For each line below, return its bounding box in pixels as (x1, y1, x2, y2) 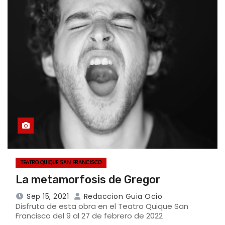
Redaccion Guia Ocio (81, 191, 162, 201)
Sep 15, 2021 (27, 191, 69, 201)
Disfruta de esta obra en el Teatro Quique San (16, 200, 188, 211)
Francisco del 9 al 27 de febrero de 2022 (16, 210, 163, 221)
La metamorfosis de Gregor (16, 172, 160, 186)
